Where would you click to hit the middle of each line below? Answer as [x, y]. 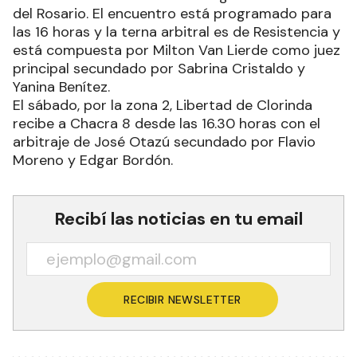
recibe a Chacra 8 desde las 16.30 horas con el [167, 124]
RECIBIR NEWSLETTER [182, 300]
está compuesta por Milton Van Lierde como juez [177, 50]
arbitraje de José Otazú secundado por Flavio [164, 142]
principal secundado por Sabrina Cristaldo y [159, 69]
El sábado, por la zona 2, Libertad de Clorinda [163, 105]
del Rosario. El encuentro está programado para [172, 14]
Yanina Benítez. [61, 87]
